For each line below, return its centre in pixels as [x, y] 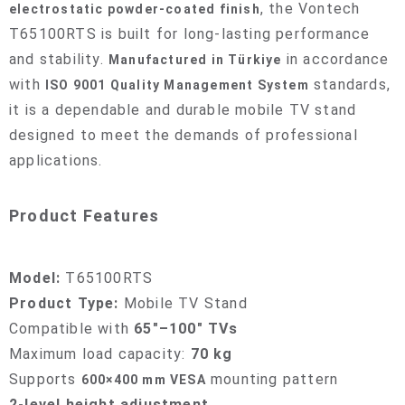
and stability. [59, 59]
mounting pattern [272, 379]
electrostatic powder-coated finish [135, 9]
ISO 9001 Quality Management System [177, 85]
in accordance [335, 59]
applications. [56, 160]
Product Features [85, 216]
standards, [350, 85]
